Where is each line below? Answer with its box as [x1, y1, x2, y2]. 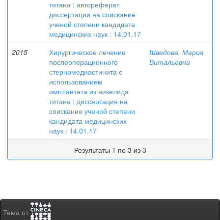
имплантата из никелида [49, 86, 129, 96]
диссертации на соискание [49, 9, 136, 19]
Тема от [3, 207, 30, 218]
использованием [49, 77, 103, 86]
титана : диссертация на [49, 96, 128, 106]
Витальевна [149, 57, 190, 67]
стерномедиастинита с [49, 67, 122, 77]
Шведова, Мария [149, 47, 203, 57]
